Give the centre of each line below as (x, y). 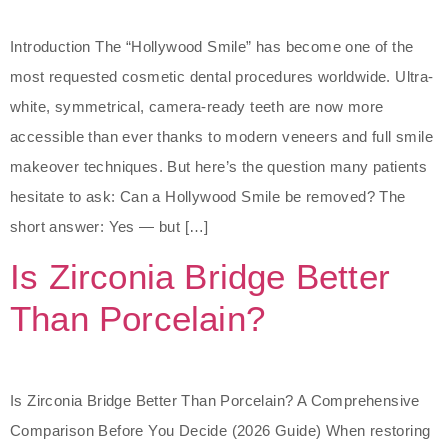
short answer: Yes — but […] (109, 226)
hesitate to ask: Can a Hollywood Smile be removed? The (208, 196)
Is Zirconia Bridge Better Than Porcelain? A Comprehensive (215, 401)
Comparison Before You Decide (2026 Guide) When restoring (220, 431)
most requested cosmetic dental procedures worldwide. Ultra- (222, 76)
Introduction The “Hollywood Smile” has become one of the (212, 46)
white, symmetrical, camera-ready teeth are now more (197, 106)
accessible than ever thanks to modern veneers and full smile (221, 136)
